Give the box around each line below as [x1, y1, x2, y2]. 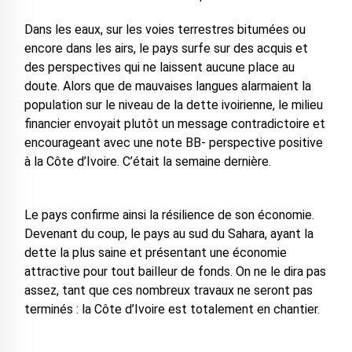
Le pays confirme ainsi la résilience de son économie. [24, 207, 314, 223]
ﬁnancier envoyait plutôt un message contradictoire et [24, 116, 325, 132]
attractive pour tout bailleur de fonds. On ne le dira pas [24, 264, 326, 280]
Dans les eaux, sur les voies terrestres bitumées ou [24, 22, 306, 38]
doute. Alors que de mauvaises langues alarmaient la [24, 79, 311, 94]
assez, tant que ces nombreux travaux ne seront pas [24, 283, 313, 299]
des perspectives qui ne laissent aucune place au [24, 60, 295, 75]
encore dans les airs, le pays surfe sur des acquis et [24, 41, 308, 57]
